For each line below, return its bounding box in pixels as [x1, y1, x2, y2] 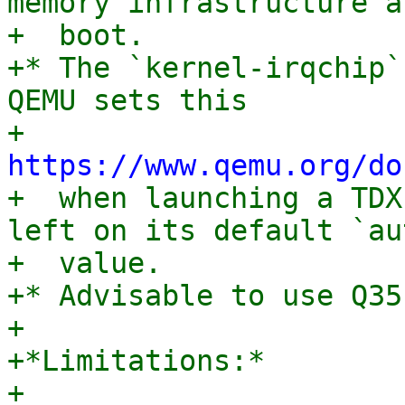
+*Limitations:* [7, 344, 265, 377]
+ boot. [7, 19, 145, 52]
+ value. [7, 247, 162, 279]
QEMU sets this [7, 84, 248, 117]
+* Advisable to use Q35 [7, 279, 402, 312]
